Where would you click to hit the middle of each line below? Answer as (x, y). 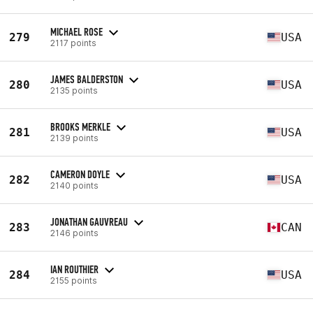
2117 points (73, 43)
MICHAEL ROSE (77, 31)
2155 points (74, 280)
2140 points (74, 185)
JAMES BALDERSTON (87, 79)
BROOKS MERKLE (80, 126)
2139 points (74, 138)
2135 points (74, 90)
